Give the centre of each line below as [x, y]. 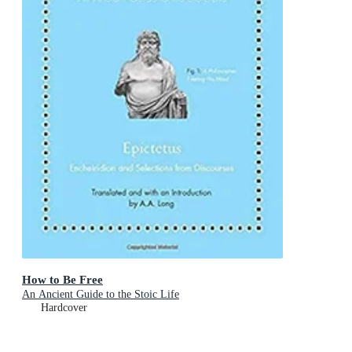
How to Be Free [62, 279]
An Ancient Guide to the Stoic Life [101, 294]
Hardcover [64, 307]
